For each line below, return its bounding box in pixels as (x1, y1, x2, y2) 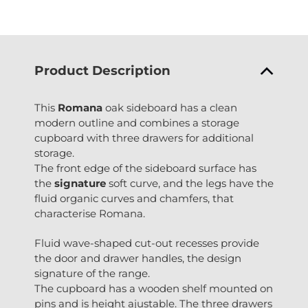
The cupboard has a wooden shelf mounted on (34, 282, 273, 296)
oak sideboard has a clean (102, 101, 237, 115)
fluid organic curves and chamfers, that (34, 192, 234, 206)
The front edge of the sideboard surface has (34, 162, 256, 175)
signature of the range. (34, 267, 150, 280)
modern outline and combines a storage (34, 116, 239, 130)
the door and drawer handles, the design (34, 252, 241, 265)
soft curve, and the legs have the (106, 177, 274, 190)
